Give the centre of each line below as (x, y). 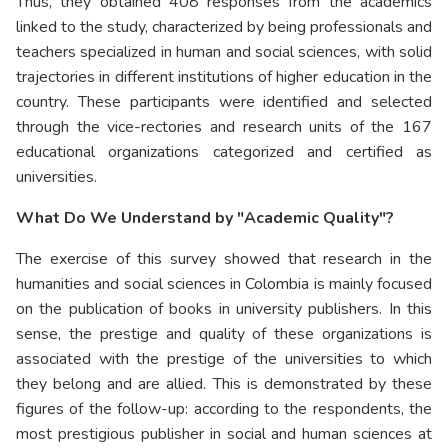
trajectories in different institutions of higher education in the (224, 77)
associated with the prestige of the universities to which (224, 359)
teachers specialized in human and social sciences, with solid (224, 52)
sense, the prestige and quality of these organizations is (224, 334)
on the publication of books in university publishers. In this (224, 309)
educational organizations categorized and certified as (224, 152)
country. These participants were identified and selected (224, 102)
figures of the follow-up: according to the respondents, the (224, 409)
